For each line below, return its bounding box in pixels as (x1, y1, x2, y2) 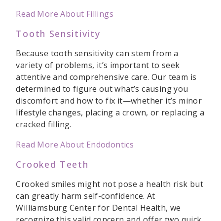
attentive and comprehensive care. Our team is (16, 72, 197, 83)
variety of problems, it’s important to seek (16, 60, 180, 71)
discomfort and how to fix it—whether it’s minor (16, 95, 202, 107)
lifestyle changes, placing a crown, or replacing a (16, 107, 205, 118)
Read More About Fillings (16, 8, 114, 20)
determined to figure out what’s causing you (16, 83, 188, 95)
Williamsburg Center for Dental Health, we (16, 202, 181, 214)
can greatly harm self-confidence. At (16, 190, 155, 202)
